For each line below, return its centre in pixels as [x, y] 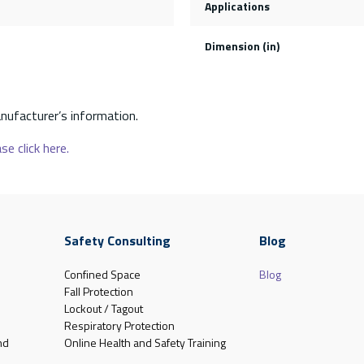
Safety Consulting [117, 240]
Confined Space [102, 274]
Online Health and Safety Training [145, 342]
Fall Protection [98, 291]
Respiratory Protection [119, 325]
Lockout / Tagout [103, 308]
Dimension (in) [242, 45]
